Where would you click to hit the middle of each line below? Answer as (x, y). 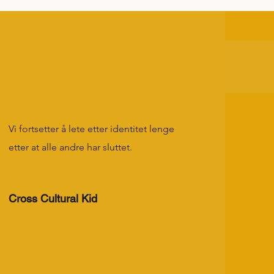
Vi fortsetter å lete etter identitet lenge (91, 129)
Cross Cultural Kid (53, 198)
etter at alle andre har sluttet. (70, 147)
